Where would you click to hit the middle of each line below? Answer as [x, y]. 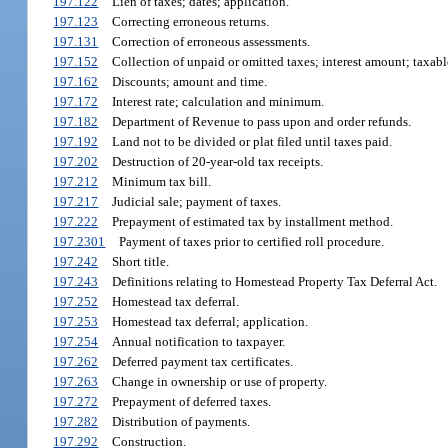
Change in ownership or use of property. [219, 382]
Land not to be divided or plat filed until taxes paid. [251, 142]
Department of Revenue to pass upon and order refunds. [261, 122]
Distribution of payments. [180, 422]
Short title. [140, 262]
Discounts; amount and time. [189, 82]
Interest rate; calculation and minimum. [217, 102]
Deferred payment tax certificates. [202, 362]
